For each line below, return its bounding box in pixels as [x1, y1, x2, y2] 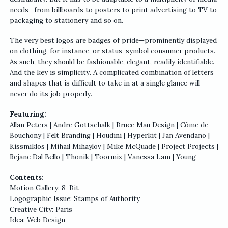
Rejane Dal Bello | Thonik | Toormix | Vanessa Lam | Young [9, 153, 196, 162]
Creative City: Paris [9, 205, 72, 214]
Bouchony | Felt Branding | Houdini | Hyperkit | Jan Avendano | [9, 131, 210, 140]
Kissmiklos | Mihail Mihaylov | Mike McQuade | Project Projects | [9, 142, 218, 151]
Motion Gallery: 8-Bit [9, 184, 79, 193]
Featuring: [9, 110, 46, 119]
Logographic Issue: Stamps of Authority [9, 194, 140, 204]
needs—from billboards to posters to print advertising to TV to [9, 5, 217, 14]
